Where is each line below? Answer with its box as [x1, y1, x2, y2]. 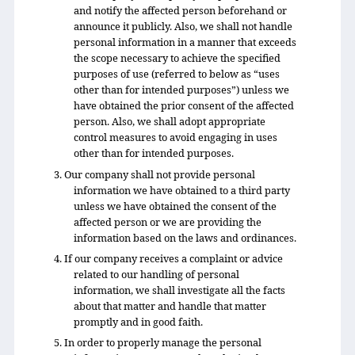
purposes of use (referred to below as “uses [74, 67, 281, 82]
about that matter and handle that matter [74, 299, 267, 314]
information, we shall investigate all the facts [74, 283, 286, 298]
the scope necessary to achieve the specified [74, 51, 281, 66]
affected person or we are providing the [74, 214, 262, 229]
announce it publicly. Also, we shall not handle [74, 19, 293, 34]
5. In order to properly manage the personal [53, 335, 261, 350]
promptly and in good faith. [74, 315, 204, 330]
